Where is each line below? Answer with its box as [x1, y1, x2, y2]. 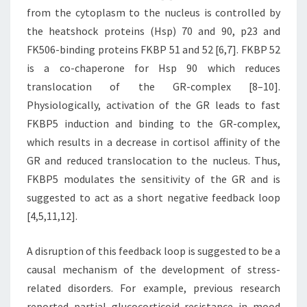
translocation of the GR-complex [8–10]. [27, 79, 280, 94]
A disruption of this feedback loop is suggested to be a [27, 244, 280, 258]
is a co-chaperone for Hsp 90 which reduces [27, 61, 280, 75]
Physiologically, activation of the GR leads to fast [27, 98, 280, 112]
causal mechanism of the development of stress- [27, 262, 280, 277]
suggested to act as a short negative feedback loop [27, 191, 280, 205]
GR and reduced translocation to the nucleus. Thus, [27, 153, 280, 168]
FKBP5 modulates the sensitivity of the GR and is [27, 172, 280, 186]
